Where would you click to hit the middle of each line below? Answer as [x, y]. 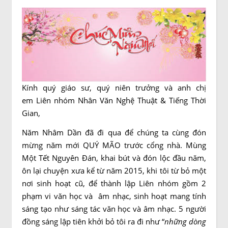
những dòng [185, 221]
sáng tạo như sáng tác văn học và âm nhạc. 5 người [114, 209]
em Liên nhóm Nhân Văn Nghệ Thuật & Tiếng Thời [114, 100]
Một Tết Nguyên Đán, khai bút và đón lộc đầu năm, [114, 158]
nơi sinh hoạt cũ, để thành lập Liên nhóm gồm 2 [114, 183]
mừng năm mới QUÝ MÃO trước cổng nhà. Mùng [114, 145]
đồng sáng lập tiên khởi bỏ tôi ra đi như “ [93, 221]
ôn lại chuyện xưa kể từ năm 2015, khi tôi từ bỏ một [114, 170]
